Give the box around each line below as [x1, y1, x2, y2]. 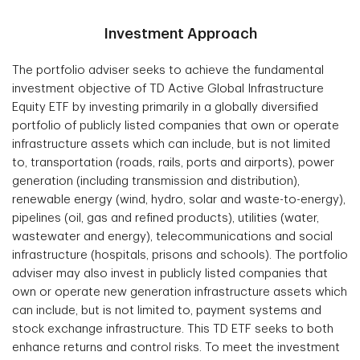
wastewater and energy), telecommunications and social [12, 230, 333, 243]
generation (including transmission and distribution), [12, 174, 300, 187]
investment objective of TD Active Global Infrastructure [12, 82, 324, 95]
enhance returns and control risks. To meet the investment [12, 341, 340, 354]
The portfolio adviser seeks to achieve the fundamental [12, 63, 324, 76]
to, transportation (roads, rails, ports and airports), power [12, 156, 334, 169]
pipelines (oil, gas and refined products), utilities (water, [12, 211, 319, 224]
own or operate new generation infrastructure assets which [12, 285, 347, 298]
